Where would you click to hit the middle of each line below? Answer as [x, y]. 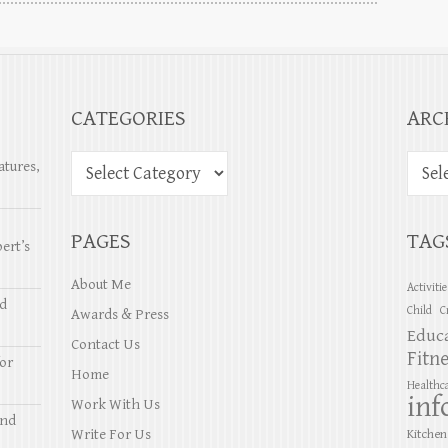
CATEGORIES [128, 118]
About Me [100, 284]
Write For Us [110, 434]
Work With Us [115, 404]
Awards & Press [119, 314]
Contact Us [105, 344]
